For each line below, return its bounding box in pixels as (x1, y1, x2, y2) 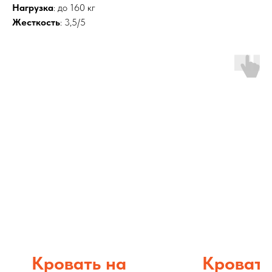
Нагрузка (12, 2, 53, 13)
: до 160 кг (53, 2, 95, 13)
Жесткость (12, 16, 60, 28)
